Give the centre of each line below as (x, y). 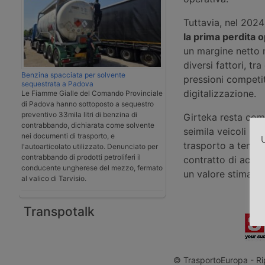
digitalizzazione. (220, 93)
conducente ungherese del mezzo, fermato (92, 167)
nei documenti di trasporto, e (68, 135)
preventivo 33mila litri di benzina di (79, 114)
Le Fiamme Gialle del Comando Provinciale (92, 93)
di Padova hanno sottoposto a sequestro (88, 104)
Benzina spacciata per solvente (73, 75)
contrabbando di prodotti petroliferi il (81, 157)
